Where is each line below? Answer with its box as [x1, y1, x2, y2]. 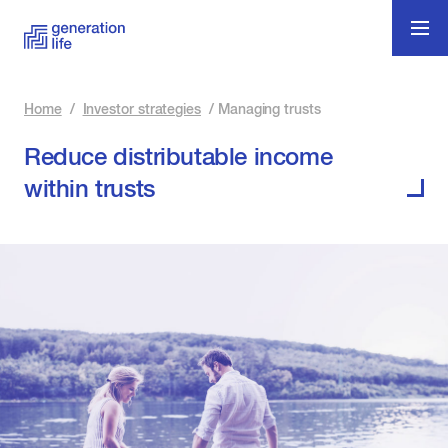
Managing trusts [217, 101, 321, 118]
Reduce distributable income [24, 142, 333, 171]
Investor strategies [82, 101, 202, 118]
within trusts [24, 174, 155, 203]
